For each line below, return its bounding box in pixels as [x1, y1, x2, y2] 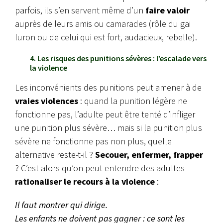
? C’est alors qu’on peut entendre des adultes [15, 162, 185, 174]
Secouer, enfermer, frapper [95, 149, 203, 161]
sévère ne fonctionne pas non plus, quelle [15, 135, 172, 147]
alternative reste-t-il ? [15, 149, 95, 161]
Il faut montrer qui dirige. [15, 199, 108, 211]
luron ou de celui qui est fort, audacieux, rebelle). [15, 31, 197, 43]
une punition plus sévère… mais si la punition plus [15, 122, 202, 134]
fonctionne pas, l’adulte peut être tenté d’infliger [15, 109, 195, 120]
